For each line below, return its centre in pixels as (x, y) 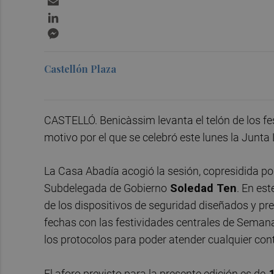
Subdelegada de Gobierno (106, 188)
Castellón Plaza (80, 68)
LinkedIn (80, 14)
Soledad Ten (202, 188)
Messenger (86, 30)
